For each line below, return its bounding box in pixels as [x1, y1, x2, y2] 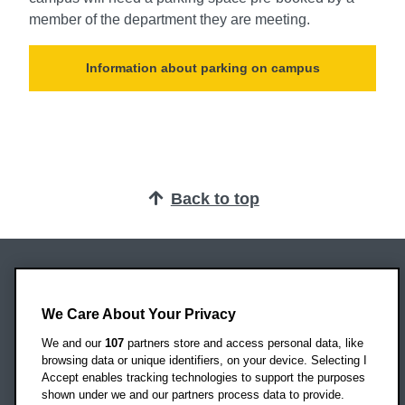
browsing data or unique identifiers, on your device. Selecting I [42, 353, 367, 367]
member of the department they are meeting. [29, 11, 310, 27]
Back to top [170, 189, 259, 208]
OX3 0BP [22, 349, 82, 365]
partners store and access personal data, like [124, 336, 363, 350]
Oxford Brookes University [22, 284, 189, 300]
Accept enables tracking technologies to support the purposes [42, 371, 365, 384]
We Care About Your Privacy [42, 306, 236, 322]
